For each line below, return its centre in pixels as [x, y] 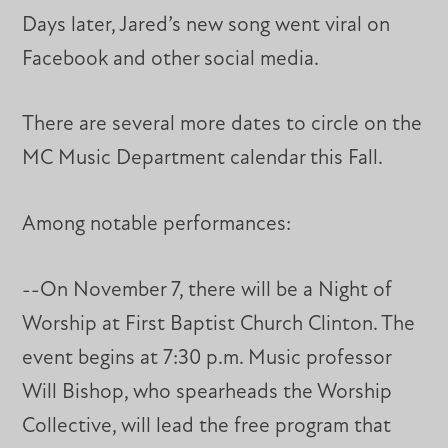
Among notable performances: [157, 225]
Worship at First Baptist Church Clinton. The [219, 324]
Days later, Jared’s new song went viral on [206, 25]
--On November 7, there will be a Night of [207, 290]
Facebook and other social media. [171, 59]
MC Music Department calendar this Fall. [203, 159]
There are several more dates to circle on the [222, 125]
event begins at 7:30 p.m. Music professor [207, 358]
